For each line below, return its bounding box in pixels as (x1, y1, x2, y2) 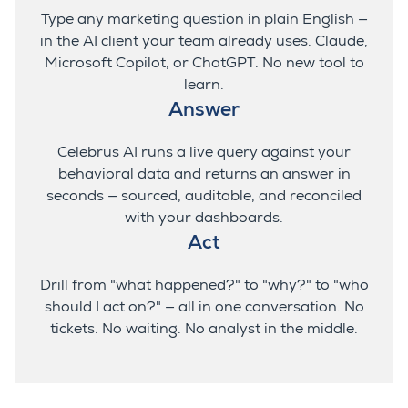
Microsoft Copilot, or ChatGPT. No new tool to (44, 54, 364, 73)
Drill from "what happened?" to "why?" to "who (39, 276, 369, 295)
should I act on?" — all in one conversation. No (44, 298, 364, 317)
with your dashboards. (125, 209, 283, 228)
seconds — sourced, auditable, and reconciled (46, 187, 362, 206)
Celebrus (57, 143, 119, 162)
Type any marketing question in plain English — (40, 10, 368, 29)
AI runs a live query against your (119, 143, 351, 162)
